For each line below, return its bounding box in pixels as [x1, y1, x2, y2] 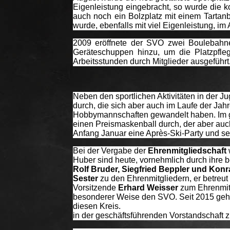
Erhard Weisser [118, 183, 178, 192]
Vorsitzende [73, 183, 118, 192]
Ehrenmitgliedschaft [148, 146, 226, 155]
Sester [73, 174, 98, 183]
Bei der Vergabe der [73, 146, 148, 155]
